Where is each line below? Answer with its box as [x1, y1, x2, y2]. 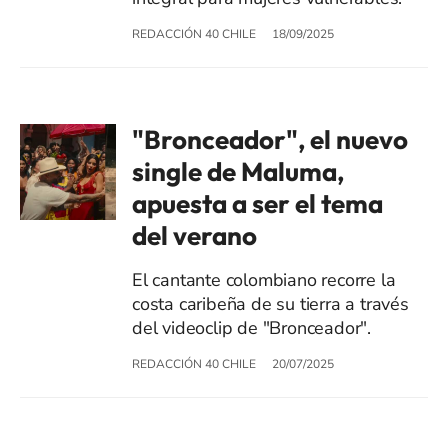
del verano [132, 218, 257, 252]
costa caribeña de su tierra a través [132, 291, 409, 316]
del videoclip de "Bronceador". [132, 315, 372, 340]
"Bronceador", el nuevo [132, 122, 408, 156]
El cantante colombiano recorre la [132, 267, 396, 292]
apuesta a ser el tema [132, 186, 383, 220]
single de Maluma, [132, 154, 344, 188]
